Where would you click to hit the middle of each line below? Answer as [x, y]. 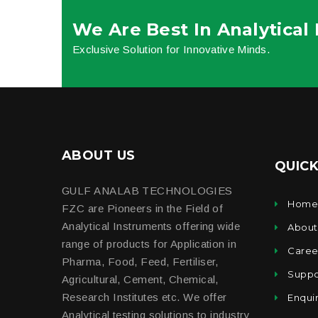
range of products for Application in [149, 243]
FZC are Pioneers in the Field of [143, 208]
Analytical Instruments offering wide [151, 226]
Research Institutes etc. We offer [144, 297]
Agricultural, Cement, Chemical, [140, 279]
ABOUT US [99, 155]
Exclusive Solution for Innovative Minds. [171, 49]
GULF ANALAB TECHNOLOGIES [147, 190]
